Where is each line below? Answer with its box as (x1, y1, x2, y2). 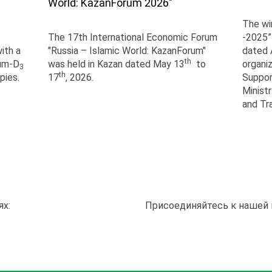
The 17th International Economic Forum (47, 32, 217, 43)
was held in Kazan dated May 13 (47, 58, 185, 70)
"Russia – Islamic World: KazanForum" (47, 45, 206, 56)
